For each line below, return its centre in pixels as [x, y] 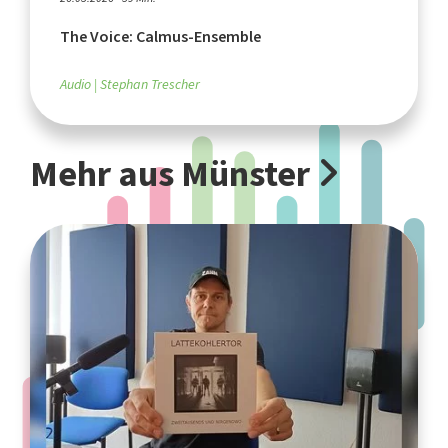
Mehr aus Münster [173, 173]
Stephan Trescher [150, 84]
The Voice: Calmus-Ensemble [160, 36]
